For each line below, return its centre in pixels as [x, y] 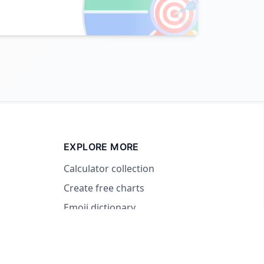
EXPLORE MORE [101, 146]
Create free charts [104, 188]
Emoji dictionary [100, 207]
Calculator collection [109, 168]
